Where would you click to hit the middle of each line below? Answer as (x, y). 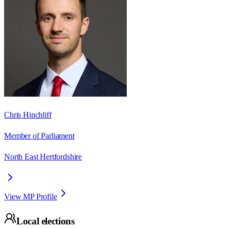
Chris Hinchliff (28, 114)
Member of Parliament (39, 135)
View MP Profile (31, 196)
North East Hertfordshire (43, 156)
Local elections (45, 221)
